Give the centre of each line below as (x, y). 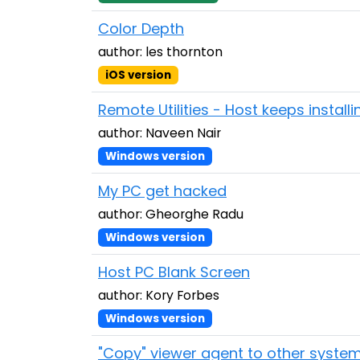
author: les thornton (160, 52)
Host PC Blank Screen (174, 272)
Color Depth (141, 29)
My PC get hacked (162, 191)
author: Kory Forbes (159, 295)
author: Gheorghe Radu (171, 214)
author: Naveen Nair (160, 133)
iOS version (138, 75)
